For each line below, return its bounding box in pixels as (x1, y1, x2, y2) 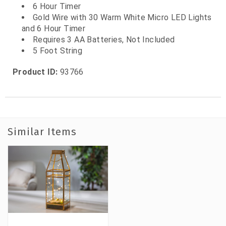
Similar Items (8, 126, 77, 138)
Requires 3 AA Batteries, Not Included (32, 34, 175, 44)
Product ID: (13, 67, 58, 77)
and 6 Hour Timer (21, 23, 86, 33)
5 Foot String (32, 45, 82, 55)
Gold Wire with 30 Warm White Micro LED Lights (32, 12, 212, 22)
